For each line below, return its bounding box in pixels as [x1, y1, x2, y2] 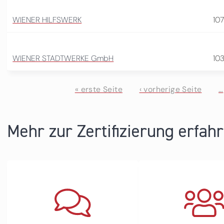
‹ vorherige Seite [139, 84, 202, 95]
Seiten [7, 101, 53, 119]
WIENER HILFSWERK [12, 14, 82, 25]
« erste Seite [74, 84, 122, 95]
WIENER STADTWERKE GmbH [12, 52, 114, 63]
